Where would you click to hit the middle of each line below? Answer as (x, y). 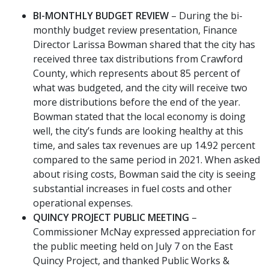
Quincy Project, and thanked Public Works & (131, 260)
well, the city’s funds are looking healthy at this (138, 131)
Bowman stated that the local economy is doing (139, 116)
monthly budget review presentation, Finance (135, 30)
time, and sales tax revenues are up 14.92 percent (144, 145)
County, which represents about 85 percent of (137, 73)
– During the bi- (206, 15)
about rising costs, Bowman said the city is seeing (144, 174)
